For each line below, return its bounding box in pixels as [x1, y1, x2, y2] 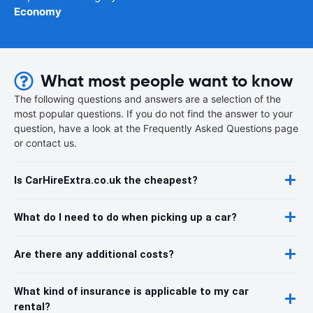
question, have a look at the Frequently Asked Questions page [14, 122, 298, 134]
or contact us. [14, 136, 77, 149]
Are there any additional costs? [14, 247, 174, 261]
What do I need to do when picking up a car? [14, 210, 237, 224]
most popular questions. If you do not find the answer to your [14, 107, 293, 119]
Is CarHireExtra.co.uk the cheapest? [14, 173, 198, 187]
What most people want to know [41, 70, 293, 92]
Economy [14, 4, 61, 18]
